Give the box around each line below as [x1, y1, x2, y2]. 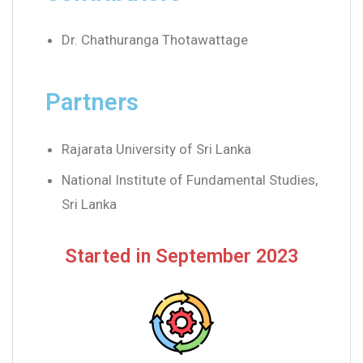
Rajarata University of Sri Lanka [62, 140, 251, 157]
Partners [45, 88, 139, 116]
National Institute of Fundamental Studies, [62, 171, 318, 188]
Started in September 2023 [65, 244, 298, 267]
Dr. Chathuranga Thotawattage [62, 31, 248, 48]
